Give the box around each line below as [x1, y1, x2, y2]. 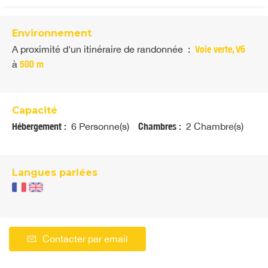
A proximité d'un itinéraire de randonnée [12, 44, 183, 55]
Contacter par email [42, 233, 128, 245]
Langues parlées [12, 167, 98, 179]
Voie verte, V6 [195, 44, 245, 56]
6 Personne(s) [69, 121, 129, 132]
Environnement [12, 28, 92, 39]
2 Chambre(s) [184, 121, 243, 132]
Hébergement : [12, 121, 69, 133]
